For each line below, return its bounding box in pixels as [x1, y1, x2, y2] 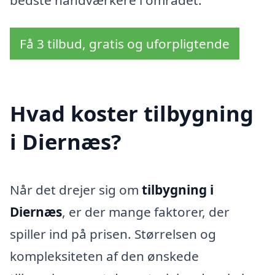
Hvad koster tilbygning [10, 99, 254, 128]
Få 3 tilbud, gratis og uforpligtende [20, 35, 230, 53]
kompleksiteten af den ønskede [10, 247, 199, 265]
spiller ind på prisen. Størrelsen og [10, 225, 216, 243]
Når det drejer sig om [10, 181, 142, 199]
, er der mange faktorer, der [62, 203, 230, 221]
